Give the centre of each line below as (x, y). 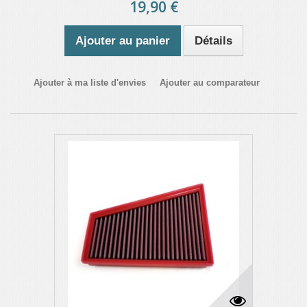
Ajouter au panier (122, 41)
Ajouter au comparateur (210, 83)
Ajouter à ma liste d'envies (90, 83)
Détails (213, 41)
